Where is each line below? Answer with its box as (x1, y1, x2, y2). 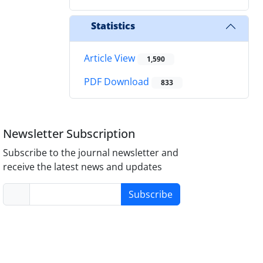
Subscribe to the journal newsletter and (3, 146, 179, 160)
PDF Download (84, 75, 151, 89)
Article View (84, 51, 137, 65)
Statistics (91, 19, 135, 33)
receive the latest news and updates (3, 160, 163, 174)
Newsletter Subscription (3, 126, 136, 142)
